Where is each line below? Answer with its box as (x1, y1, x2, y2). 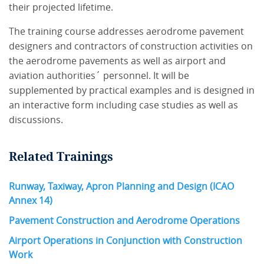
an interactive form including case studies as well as (9, 99, 238, 111)
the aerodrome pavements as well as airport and (9, 55, 226, 67)
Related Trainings (9, 149, 113, 164)
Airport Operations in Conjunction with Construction (9, 235, 242, 246)
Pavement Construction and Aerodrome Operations (9, 214, 240, 226)
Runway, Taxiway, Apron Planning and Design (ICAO (9, 180, 234, 192)
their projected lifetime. (9, 1, 113, 13)
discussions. (9, 114, 63, 126)
